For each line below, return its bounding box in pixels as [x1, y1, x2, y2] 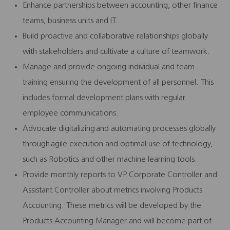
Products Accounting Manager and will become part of [23, 217, 212, 225]
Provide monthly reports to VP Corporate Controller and [23, 170, 217, 179]
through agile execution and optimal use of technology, [23, 140, 213, 148]
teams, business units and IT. [23, 16, 118, 25]
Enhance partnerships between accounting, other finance [23, 1, 218, 10]
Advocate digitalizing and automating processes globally [23, 124, 216, 133]
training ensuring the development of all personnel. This [23, 78, 214, 87]
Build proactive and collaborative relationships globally [23, 32, 208, 41]
